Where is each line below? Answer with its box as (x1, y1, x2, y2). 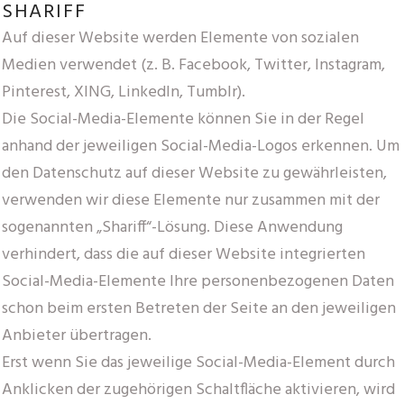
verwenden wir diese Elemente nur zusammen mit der (2, 187, 380, 214)
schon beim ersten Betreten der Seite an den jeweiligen (2, 295, 396, 322)
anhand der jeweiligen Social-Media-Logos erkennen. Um (2, 133, 399, 160)
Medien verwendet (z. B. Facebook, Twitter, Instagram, (2, 51, 385, 78)
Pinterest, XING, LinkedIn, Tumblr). (2, 78, 245, 106)
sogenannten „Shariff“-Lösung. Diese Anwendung (2, 214, 343, 241)
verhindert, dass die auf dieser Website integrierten (2, 241, 365, 268)
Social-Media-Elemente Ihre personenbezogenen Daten (2, 268, 394, 295)
